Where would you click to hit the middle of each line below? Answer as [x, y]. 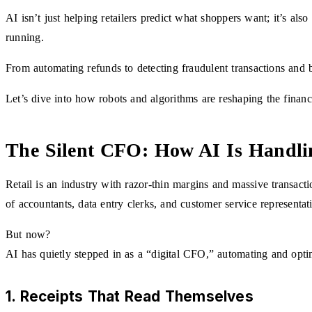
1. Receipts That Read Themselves [130, 296]
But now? [28, 234]
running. [25, 37]
